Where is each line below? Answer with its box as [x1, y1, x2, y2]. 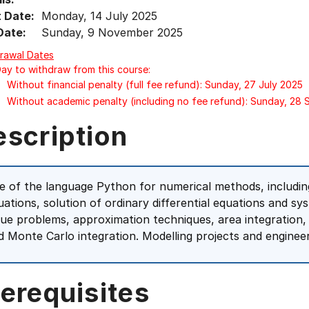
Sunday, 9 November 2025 [41, 26, 183, 39]
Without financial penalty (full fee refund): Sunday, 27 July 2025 [7, 79, 303, 90]
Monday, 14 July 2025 [41, 9, 157, 23]
